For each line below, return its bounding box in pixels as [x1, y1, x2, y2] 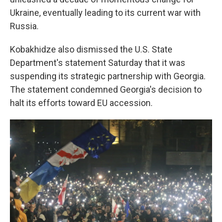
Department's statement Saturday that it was [10, 57, 185, 68]
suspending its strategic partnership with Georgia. [10, 71, 206, 81]
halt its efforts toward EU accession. [10, 98, 153, 108]
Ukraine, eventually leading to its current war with [10, 7, 201, 18]
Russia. [10, 21, 39, 31]
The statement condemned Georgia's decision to [10, 84, 202, 95]
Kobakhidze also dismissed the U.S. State [10, 44, 172, 55]
